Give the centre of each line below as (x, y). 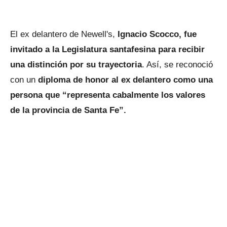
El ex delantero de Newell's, (64, 34)
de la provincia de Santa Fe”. (68, 110)
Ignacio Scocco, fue (157, 34)
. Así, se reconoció (177, 65)
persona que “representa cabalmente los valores (108, 95)
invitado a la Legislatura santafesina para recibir (107, 50)
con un (24, 80)
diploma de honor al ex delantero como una (125, 80)
